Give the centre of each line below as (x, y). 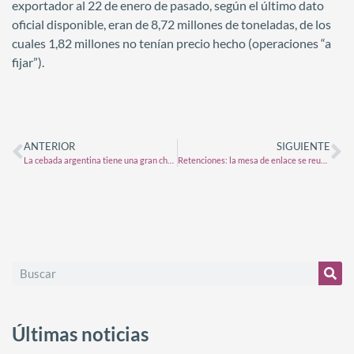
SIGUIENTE (303, 146)
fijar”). (28, 62)
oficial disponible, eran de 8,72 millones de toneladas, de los (171, 24)
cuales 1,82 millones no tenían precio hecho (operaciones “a (171, 43)
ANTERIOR (49, 146)
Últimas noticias (80, 333)
